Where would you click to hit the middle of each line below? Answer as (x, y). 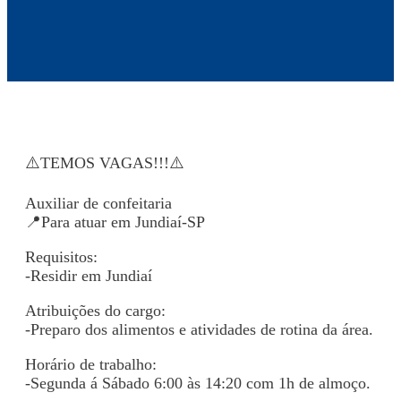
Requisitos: (61, 256)
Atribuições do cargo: (95, 310)
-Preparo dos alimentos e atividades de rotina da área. (199, 329)
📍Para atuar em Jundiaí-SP (115, 222)
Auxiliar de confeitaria (98, 203)
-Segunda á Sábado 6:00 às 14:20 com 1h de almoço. (198, 383)
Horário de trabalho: (91, 364)
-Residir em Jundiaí (89, 275)
